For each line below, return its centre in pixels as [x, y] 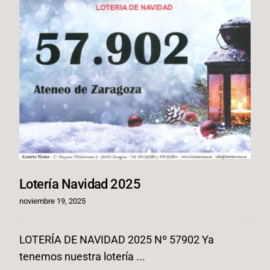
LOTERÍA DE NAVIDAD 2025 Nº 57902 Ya [116, 239]
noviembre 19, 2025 [52, 201]
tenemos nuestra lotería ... [82, 256]
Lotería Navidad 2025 [80, 184]
